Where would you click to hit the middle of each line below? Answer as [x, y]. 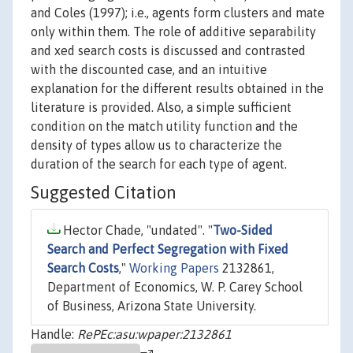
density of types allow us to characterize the [156, 145]
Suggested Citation [104, 193]
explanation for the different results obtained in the [177, 89]
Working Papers [174, 268]
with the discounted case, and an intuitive [149, 70]
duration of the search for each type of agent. [159, 164]
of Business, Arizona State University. [152, 306]
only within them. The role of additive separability [173, 32]
